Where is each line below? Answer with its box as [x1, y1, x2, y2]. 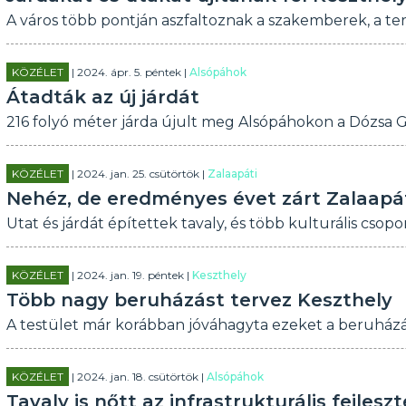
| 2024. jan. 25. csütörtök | [68, 167, 208, 180]
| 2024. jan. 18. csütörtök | [68, 370, 207, 383]
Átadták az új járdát [5, 86, 199, 108]
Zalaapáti [207, 167, 257, 180]
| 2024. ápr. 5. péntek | [68, 65, 189, 79]
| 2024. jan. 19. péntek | [68, 268, 192, 282]
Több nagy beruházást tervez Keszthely [5, 289, 392, 311]
